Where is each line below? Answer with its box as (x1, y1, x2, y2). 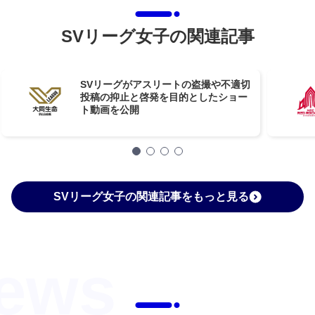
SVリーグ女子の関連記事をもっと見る (53, 191, 249, 203)
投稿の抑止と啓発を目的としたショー (80, 91, 248, 103)
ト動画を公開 (80, 103, 140, 115)
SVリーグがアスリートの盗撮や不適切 (80, 78, 251, 90)
